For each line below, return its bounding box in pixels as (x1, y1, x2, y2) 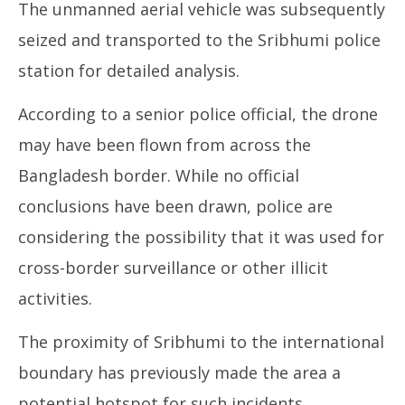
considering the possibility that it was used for (18, 225, 384, 248)
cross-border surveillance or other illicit (18, 256, 328, 278)
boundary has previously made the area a (18, 361, 341, 383)
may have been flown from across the (18, 133, 311, 155)
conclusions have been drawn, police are (18, 194, 333, 217)
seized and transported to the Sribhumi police (18, 28, 381, 51)
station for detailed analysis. (18, 59, 240, 81)
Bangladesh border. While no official (18, 164, 299, 186)
